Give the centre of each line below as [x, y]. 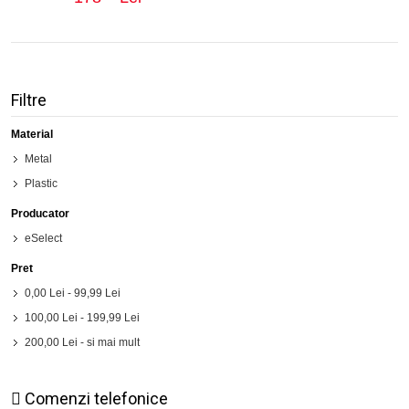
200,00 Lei [51, 343]
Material [32, 135]
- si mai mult [109, 343]
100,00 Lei [51, 318]
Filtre [29, 100]
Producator [40, 214]
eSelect [43, 239]
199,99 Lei [113, 318]
